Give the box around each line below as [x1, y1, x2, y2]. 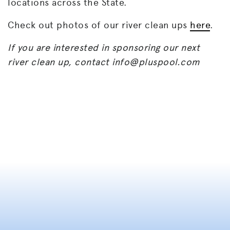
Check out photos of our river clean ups [8, 20, 190, 31]
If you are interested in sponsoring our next [8, 42, 200, 53]
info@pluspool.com [112, 56, 200, 68]
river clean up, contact [8, 56, 112, 68]
